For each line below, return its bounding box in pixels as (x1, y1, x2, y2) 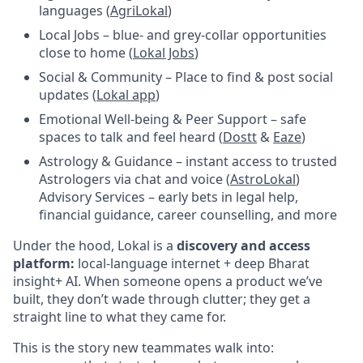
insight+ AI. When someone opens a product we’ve (13, 272, 322, 290)
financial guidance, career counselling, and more (39, 206, 337, 224)
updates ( (39, 86, 96, 104)
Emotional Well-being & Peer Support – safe (39, 110, 306, 128)
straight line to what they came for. (13, 308, 226, 326)
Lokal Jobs (133, 44, 194, 62)
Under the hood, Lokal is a (13, 237, 177, 254)
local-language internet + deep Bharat (75, 254, 310, 272)
